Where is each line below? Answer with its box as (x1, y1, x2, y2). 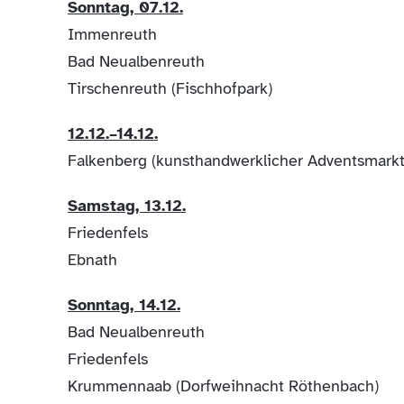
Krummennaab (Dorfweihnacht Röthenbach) (68, 375, 379, 396)
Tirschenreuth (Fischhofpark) (68, 78, 272, 98)
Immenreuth (68, 23, 157, 44)
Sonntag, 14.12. (68, 294, 180, 315)
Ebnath (68, 249, 122, 270)
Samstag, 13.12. (68, 195, 186, 216)
